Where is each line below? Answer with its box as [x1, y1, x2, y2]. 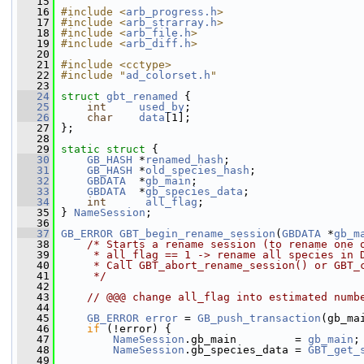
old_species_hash [145, 164, 249, 176]
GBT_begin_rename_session [119, 227, 275, 240]
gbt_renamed [106, 90, 178, 102]
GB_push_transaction [197, 312, 321, 324]
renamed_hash [145, 154, 223, 166]
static [61, 143, 100, 155]
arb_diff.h [126, 37, 191, 50]
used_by [139, 101, 184, 113]
